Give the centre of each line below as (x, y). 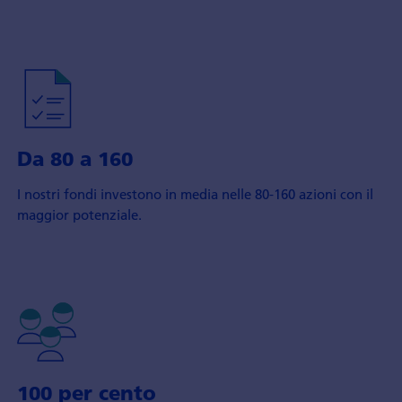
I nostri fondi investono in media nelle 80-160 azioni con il (195, 194)
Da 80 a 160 (74, 159)
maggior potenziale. (79, 215)
